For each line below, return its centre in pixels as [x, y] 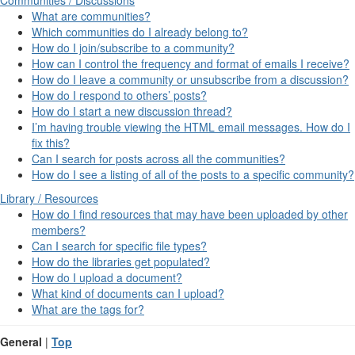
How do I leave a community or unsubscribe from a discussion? [190, 79]
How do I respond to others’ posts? [119, 95]
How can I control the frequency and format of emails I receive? [191, 63]
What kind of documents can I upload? [128, 293]
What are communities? [91, 15]
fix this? [51, 142]
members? [59, 229]
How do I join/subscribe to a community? [133, 47]
